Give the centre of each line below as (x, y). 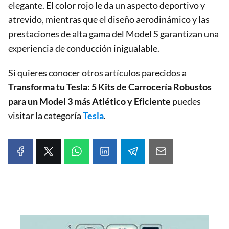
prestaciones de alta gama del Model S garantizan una (113, 33)
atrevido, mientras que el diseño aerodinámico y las (109, 19)
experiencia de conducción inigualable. (84, 48)
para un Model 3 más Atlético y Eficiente (89, 101)
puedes (186, 101)
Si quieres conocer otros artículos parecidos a (97, 72)
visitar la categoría (45, 115)
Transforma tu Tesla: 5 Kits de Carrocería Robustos (110, 87)
